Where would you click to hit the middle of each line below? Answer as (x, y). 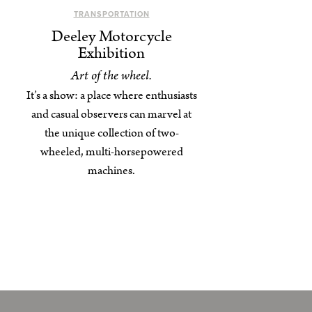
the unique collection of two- (111, 133)
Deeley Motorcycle (111, 37)
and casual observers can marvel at (111, 114)
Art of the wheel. (111, 76)
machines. (111, 171)
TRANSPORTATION (111, 14)
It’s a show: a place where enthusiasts (111, 95)
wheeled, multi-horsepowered (111, 152)
